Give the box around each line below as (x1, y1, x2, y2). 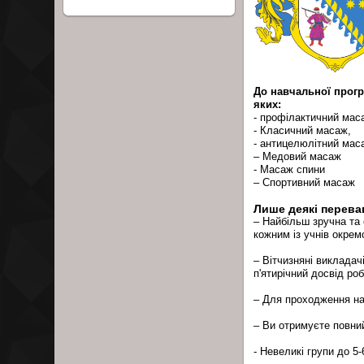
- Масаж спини (253, 163, 326, 175)
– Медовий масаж (253, 150, 342, 162)
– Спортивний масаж (253, 176, 356, 188)
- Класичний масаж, (253, 124, 352, 136)
